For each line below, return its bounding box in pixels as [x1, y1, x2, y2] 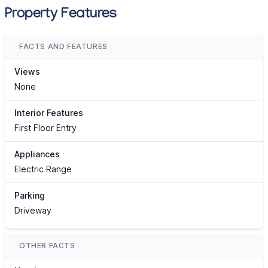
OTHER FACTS [19, 241, 75, 251]
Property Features [5, 7, 117, 25]
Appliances [14, 149, 60, 160]
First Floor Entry [14, 123, 77, 133]
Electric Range [14, 164, 72, 175]
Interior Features [14, 108, 83, 118]
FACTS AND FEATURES [19, 42, 108, 51]
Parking [14, 190, 45, 201]
